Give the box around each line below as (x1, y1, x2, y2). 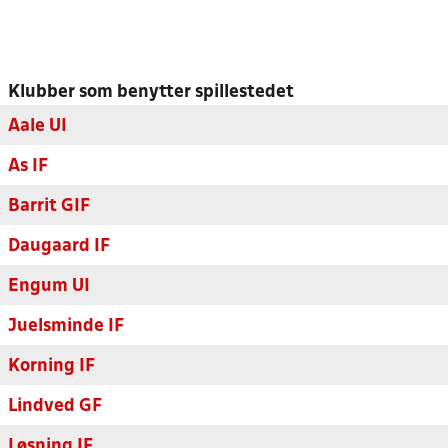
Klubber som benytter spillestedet (8, 84, 294, 101)
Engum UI (8, 278, 90, 295)
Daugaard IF (8, 238, 110, 255)
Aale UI (8, 118, 67, 135)
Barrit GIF (8, 198, 90, 215)
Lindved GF (8, 398, 102, 415)
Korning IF (8, 358, 95, 375)
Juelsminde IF (8, 318, 124, 335)
